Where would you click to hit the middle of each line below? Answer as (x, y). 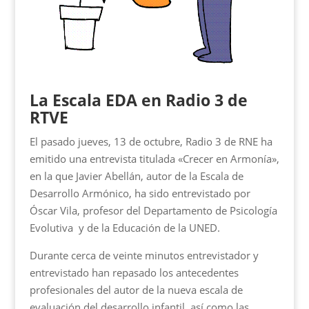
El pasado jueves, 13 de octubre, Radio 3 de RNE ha (151, 142)
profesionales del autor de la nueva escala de (136, 290)
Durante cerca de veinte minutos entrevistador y (144, 256)
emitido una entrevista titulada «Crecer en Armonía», (154, 159)
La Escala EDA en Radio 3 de (138, 100)
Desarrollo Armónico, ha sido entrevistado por (140, 193)
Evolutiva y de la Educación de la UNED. (124, 228)
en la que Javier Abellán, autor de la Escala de (136, 176)
